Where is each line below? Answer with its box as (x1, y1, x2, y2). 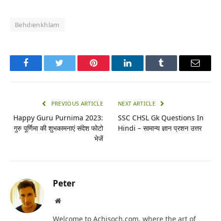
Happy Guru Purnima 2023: (13, 113, 103, 123)
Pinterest (93, 66, 124, 75)
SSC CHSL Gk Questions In (118, 113, 204, 123)
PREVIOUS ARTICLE (49, 100, 103, 108)
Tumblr (160, 66, 187, 75)
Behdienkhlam (15, 20, 60, 30)
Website (60, 197, 82, 204)
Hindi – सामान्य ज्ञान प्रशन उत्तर (118, 123, 202, 133)
